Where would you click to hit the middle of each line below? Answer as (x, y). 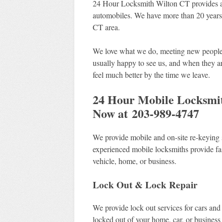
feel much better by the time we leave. (151, 75)
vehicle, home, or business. (134, 161)
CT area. (106, 27)
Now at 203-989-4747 (146, 113)
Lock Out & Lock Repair (145, 185)
